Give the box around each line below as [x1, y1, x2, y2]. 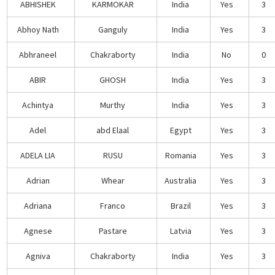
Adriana [24, 199, 52, 211]
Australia [165, 174, 197, 186]
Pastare [98, 225, 127, 236]
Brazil [170, 199, 191, 211]
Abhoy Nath [17, 23, 59, 35]
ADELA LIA [20, 149, 56, 161]
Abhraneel [19, 48, 57, 60]
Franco [100, 199, 126, 211]
